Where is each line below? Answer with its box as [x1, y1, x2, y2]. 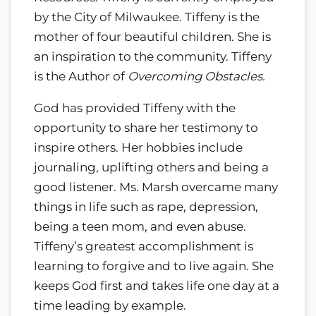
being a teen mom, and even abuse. [34, 219, 246, 233]
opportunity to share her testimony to [34, 120, 258, 135]
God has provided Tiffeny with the [34, 100, 236, 115]
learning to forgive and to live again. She [34, 258, 274, 273]
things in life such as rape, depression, [34, 199, 258, 214]
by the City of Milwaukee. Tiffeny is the [34, 9, 260, 24]
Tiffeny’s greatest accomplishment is [34, 238, 253, 253]
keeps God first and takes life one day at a [34, 278, 279, 293]
